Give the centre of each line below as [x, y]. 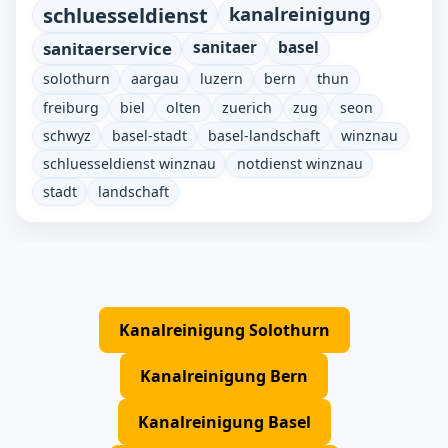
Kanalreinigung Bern [224, 375]
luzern [221, 79]
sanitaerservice [107, 49]
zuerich [247, 107]
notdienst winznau [299, 164]
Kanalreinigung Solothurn [224, 329]
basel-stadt [149, 135]
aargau [154, 79]
